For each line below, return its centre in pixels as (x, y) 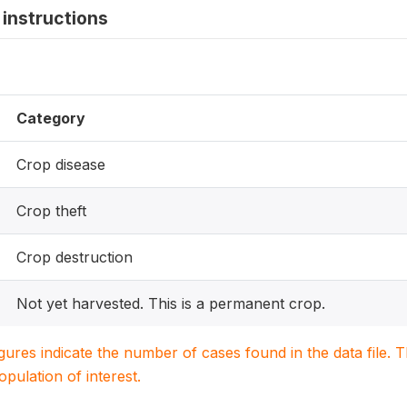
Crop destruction (74, 257)
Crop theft (51, 211)
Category (51, 118)
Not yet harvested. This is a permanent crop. (171, 303)
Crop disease (61, 164)
